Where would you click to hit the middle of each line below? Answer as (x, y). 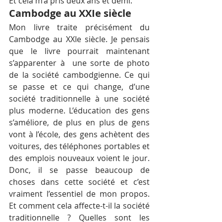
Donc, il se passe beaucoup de (79, 170)
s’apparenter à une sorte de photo (79, 63)
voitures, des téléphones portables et (79, 146)
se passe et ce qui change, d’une (79, 86)
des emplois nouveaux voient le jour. (79, 158)
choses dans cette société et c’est (79, 182)
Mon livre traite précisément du (79, 27)
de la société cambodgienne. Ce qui (79, 75)
